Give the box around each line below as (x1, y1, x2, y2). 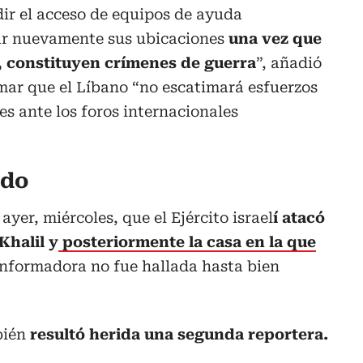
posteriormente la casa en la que (58, 233, 316, 251)
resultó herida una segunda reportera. (30, 326, 328, 344)
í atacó (273, 209, 325, 227)
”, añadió (256, 54, 322, 72)
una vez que (224, 30, 322, 48)
